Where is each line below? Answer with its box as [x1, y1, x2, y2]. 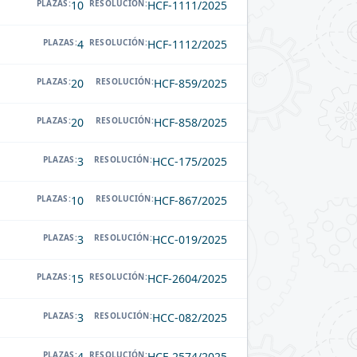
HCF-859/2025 [154, 76, 227, 92]
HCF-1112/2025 [147, 37, 227, 53]
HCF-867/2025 [154, 193, 227, 209]
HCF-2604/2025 [147, 271, 227, 287]
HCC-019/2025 [152, 232, 227, 248]
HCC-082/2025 [152, 310, 227, 326]
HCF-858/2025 [154, 115, 227, 131]
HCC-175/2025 [152, 154, 227, 170]
